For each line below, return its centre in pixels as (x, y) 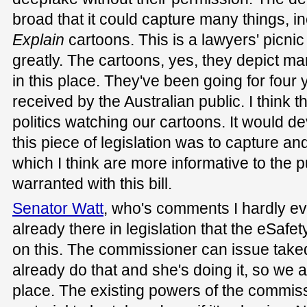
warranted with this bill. (92, 183)
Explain (38, 39)
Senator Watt (58, 209)
